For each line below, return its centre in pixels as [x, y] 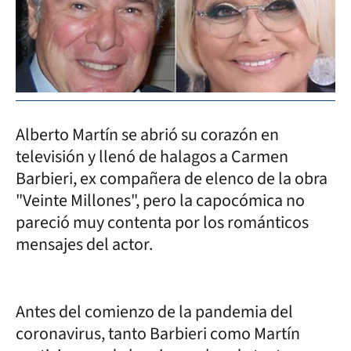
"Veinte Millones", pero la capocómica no [160, 200]
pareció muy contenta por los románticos [162, 222]
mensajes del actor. [84, 244]
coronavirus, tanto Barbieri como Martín [158, 333]
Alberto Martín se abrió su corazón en [147, 134]
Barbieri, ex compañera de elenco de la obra [172, 178]
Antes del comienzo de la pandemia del [154, 311]
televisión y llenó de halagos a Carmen [152, 156]
